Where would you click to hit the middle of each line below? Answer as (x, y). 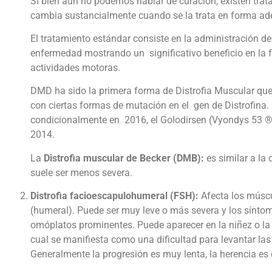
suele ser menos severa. (81, 172)
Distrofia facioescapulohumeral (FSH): (116, 196)
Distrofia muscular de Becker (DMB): (124, 158)
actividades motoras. (75, 68)
